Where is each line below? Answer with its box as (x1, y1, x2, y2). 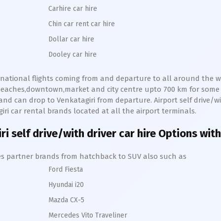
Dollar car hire (48, 35, 94, 43)
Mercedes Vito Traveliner (48, 211, 127, 220)
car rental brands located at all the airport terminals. (9, 107, 196, 115)
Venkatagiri (57, 96, 95, 105)
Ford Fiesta (48, 165, 83, 174)
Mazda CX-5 (48, 196, 84, 204)
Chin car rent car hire (48, 20, 115, 28)
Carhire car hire (48, 4, 97, 13)
